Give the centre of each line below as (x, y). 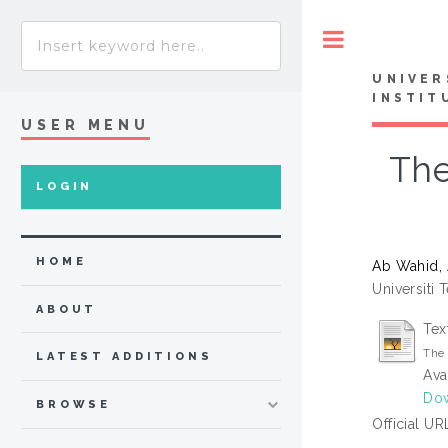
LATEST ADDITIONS (124, 357)
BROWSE (74, 405)
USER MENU (86, 124)
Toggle (385, 38)
